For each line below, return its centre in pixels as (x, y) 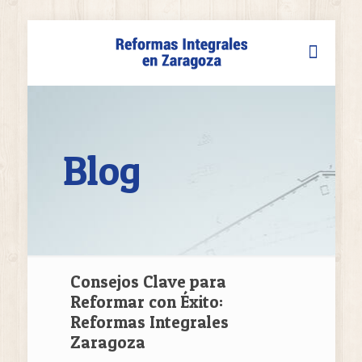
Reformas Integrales (149, 322)
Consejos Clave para (148, 282)
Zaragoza (107, 342)
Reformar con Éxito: (146, 302)
